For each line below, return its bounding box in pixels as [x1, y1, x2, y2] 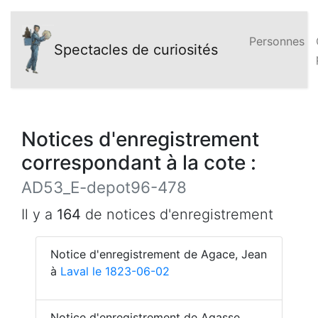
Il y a [21, 206, 57, 223]
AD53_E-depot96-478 [21, 177, 187, 197]
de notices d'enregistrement [81, 206, 273, 223]
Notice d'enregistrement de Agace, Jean [50, 247, 267, 261]
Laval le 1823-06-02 [60, 264, 170, 278]
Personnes [249, 34, 305, 48]
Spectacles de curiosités [54, 41, 218, 58]
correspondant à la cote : [21, 150, 256, 175]
